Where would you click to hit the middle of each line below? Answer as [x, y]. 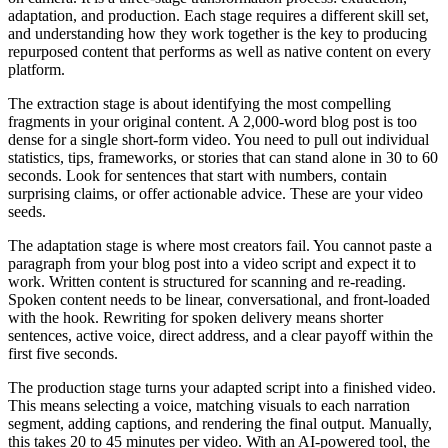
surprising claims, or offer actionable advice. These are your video [215, 193]
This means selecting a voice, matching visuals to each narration [209, 405]
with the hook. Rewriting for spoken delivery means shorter [195, 317]
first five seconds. [63, 353]
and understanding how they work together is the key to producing [217, 33]
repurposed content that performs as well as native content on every [219, 51]
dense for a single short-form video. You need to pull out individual [218, 139]
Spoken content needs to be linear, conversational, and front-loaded [219, 299]
